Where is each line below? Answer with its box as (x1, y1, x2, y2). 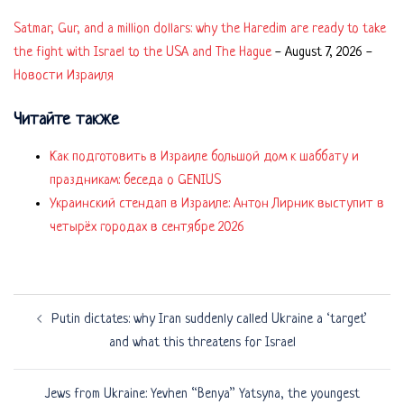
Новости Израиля (14, 68, 114, 84)
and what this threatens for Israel (108, 335, 296, 351)
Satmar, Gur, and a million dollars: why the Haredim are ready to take (14, 21, 386, 37)
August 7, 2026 (285, 44, 363, 60)
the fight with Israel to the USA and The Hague (14, 44, 271, 60)
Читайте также (14, 110, 119, 130)
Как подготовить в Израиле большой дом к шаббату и (50, 149, 359, 165)
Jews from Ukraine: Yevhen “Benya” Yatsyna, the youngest (44, 386, 360, 402)
